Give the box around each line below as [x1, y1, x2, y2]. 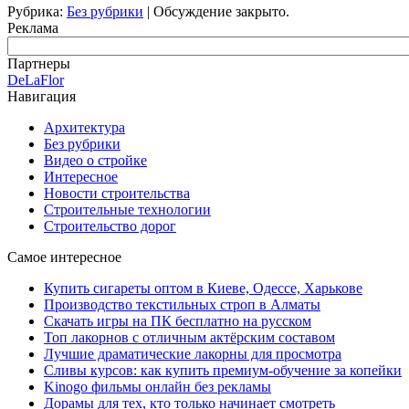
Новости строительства [44, 184, 190, 201]
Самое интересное [7, 248, 121, 265]
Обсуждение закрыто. [153, 3, 289, 19]
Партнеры [7, 55, 70, 71]
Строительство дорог [44, 217, 176, 234]
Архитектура [44, 119, 125, 135]
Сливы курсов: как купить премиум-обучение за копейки [44, 362, 402, 378]
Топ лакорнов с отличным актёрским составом [44, 329, 335, 345]
